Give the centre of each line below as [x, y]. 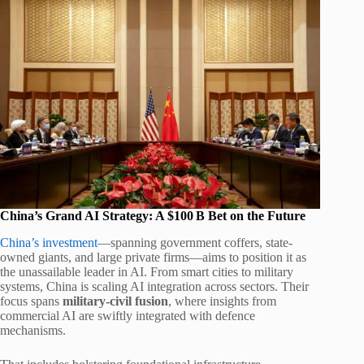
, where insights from [222, 301]
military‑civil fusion [115, 301]
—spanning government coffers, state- [195, 242]
